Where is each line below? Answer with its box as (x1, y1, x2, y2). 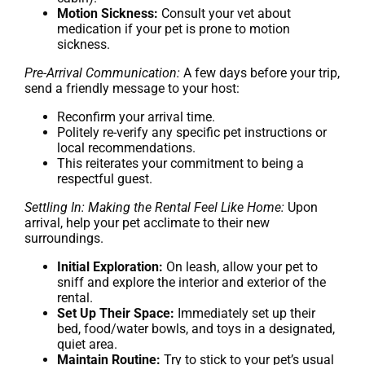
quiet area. (57, 336, 117, 353)
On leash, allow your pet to (163, 259, 318, 275)
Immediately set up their (174, 306, 315, 322)
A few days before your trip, (180, 65, 340, 81)
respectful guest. (57, 171, 152, 187)
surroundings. (24, 231, 103, 247)
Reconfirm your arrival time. (57, 109, 215, 125)
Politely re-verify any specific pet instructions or (57, 125, 327, 141)
